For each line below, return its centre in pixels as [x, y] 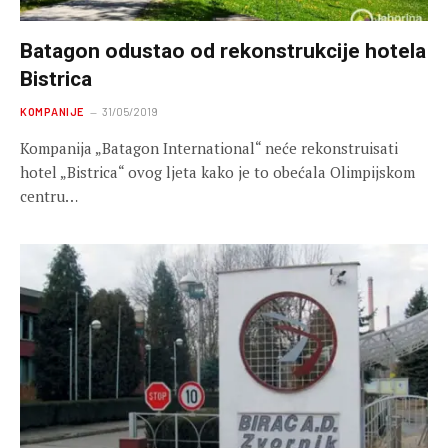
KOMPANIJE [52, 111]
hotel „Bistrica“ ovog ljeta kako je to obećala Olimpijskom [217, 171]
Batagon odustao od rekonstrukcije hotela [223, 50]
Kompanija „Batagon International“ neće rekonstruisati [209, 147]
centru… [49, 195]
